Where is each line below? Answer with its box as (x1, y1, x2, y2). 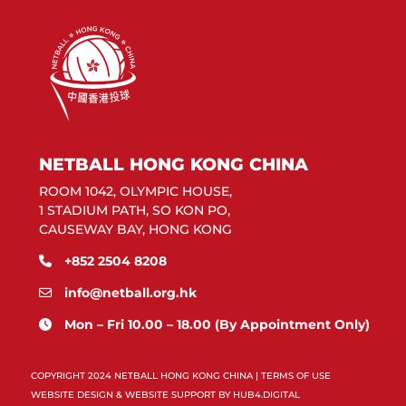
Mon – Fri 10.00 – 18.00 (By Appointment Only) (64, 316, 371, 333)
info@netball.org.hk (64, 285, 198, 302)
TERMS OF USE (260, 370, 331, 382)
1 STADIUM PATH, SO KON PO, (39, 202, 231, 219)
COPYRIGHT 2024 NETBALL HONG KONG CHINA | (30, 370, 261, 382)
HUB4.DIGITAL (232, 389, 300, 401)
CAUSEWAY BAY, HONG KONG (39, 221, 233, 238)
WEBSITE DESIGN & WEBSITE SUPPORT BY (30, 389, 233, 401)
